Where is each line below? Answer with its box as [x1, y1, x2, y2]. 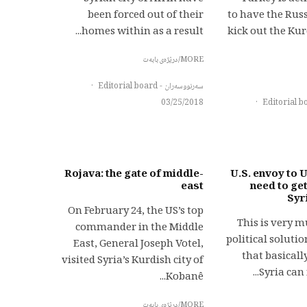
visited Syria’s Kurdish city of [62, 252, 204, 270]
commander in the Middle [75, 219, 204, 237]
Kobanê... [166, 269, 204, 286]
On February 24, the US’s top [68, 203, 204, 221]
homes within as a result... [82, 23, 204, 41]
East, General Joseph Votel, [73, 236, 204, 254]
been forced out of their [88, 7, 204, 25]
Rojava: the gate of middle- [64, 166, 204, 184]
